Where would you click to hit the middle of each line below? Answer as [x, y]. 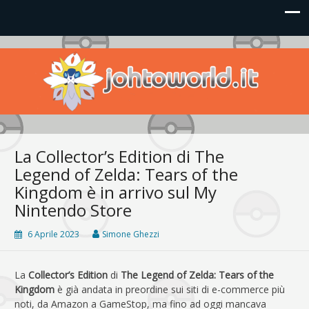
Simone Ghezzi [131, 234]
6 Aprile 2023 [53, 234]
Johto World [59, 60]
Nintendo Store [73, 210]
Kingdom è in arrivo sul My [116, 192]
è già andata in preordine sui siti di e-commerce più [170, 289]
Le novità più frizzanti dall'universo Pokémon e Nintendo [148, 62]
